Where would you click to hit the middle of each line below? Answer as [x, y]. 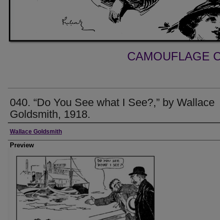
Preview [22, 145]
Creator [24, 132]
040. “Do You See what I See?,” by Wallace [112, 102]
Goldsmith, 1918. [50, 114]
